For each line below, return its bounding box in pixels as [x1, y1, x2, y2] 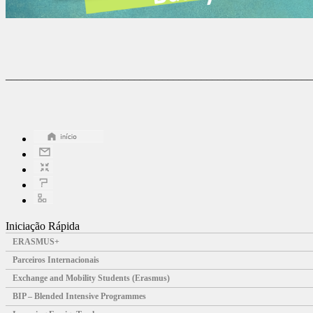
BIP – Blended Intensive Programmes [13, 291, 146, 301]
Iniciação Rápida [6, 219, 80, 232]
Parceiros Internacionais [13, 254, 99, 265]
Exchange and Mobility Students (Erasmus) [13, 272, 170, 283]
